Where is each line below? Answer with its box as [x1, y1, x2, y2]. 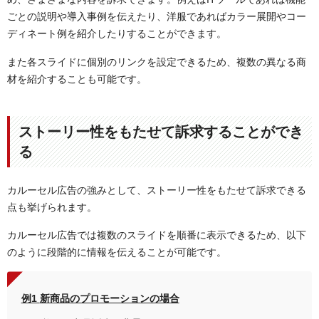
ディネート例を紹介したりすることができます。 [7, 28, 226, 40]
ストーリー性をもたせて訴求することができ [19, 123, 303, 140]
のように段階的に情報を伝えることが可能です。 [7, 246, 226, 258]
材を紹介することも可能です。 [7, 73, 147, 85]
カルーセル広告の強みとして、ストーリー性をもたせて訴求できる [7, 184, 306, 196]
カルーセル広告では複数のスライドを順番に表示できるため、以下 [7, 229, 306, 241]
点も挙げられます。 [7, 201, 97, 213]
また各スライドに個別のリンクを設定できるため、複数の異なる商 [7, 56, 306, 68]
